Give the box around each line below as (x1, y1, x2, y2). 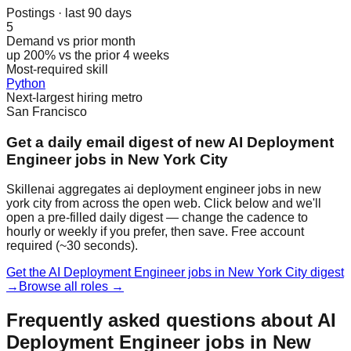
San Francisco (6, 104, 87, 118)
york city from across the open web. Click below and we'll (6, 197, 321, 211)
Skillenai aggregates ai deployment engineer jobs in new (6, 183, 321, 197)
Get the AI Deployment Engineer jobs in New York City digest (6, 266, 344, 280)
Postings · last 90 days (6, 5, 132, 20)
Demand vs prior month (6, 34, 136, 48)
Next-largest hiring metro (6, 90, 143, 104)
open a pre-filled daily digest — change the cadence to (6, 211, 308, 225)
